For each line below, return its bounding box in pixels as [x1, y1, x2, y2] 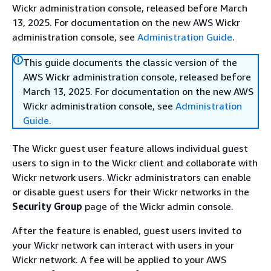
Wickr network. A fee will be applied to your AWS [12, 253, 226, 266]
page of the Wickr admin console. [82, 200, 233, 212]
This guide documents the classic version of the [23, 56, 237, 68]
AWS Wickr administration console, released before [23, 71, 251, 83]
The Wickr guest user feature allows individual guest [12, 142, 248, 154]
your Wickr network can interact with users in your [12, 239, 234, 251]
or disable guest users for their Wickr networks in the [12, 186, 249, 198]
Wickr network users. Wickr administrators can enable [12, 171, 251, 183]
